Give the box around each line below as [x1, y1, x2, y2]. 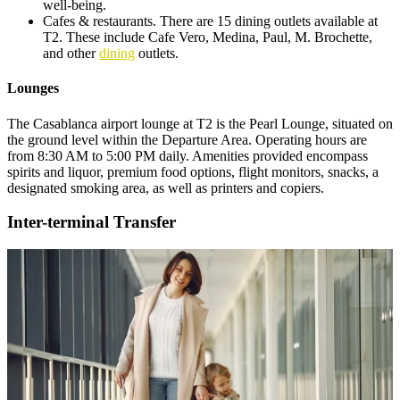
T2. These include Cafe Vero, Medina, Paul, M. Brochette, [43, 29, 372, 45]
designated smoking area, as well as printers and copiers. [7, 179, 324, 196]
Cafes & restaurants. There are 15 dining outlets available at [43, 12, 378, 29]
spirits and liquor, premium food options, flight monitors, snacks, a [7, 163, 379, 179]
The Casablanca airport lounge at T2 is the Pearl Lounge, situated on [7, 115, 393, 131]
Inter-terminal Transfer [7, 212, 176, 232]
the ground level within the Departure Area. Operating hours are [7, 131, 367, 147]
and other [43, 45, 99, 61]
